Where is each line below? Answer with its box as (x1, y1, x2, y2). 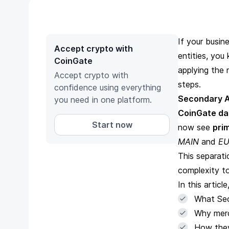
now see (178, 122, 213, 132)
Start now (91, 120, 132, 130)
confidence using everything (54, 82, 161, 93)
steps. (178, 79, 201, 89)
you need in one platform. (54, 95, 152, 105)
